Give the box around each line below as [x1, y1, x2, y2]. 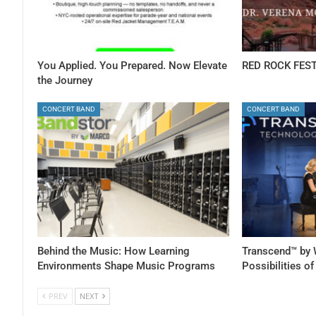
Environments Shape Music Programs [37, 259, 215, 272]
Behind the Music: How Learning [37, 244, 190, 257]
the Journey [37, 74, 92, 87]
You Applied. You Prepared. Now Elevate [37, 59, 227, 73]
